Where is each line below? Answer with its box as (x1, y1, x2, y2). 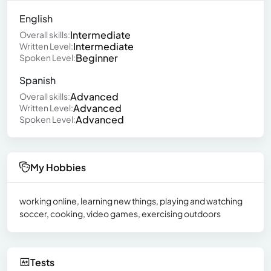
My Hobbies (30, 160, 86, 174)
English (19, 11, 53, 25)
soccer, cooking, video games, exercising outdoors (19, 207, 221, 219)
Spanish (19, 73, 56, 87)
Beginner (76, 51, 118, 64)
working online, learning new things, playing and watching (19, 195, 243, 206)
